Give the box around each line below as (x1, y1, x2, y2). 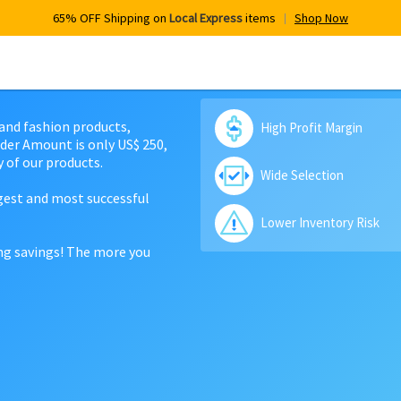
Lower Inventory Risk (260, 214, 380, 231)
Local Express (169, 10, 243, 26)
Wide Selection (260, 166, 344, 183)
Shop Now (294, 10, 348, 26)
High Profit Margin (260, 119, 363, 136)
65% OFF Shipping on (53, 10, 169, 26)
